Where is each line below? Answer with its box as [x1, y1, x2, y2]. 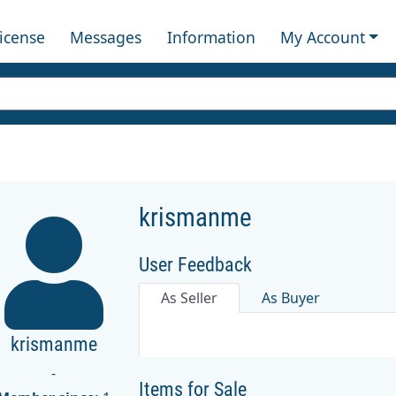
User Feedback [139, 253, 253, 276]
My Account [279, 26, 365, 48]
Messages [70, 26, 142, 48]
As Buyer [262, 287, 321, 308]
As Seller [161, 287, 218, 308]
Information [166, 26, 255, 48]
